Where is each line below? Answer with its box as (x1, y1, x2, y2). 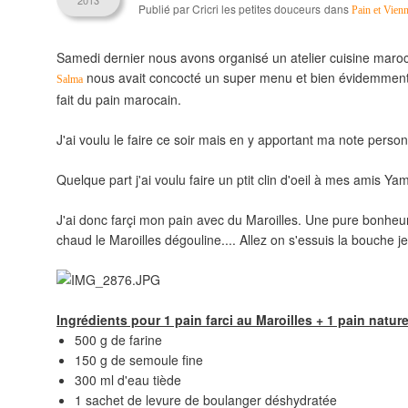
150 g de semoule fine (75, 351, 203, 369)
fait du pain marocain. (56, 90, 181, 108)
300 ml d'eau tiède (75, 371, 181, 389)
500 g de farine (75, 331, 162, 349)
